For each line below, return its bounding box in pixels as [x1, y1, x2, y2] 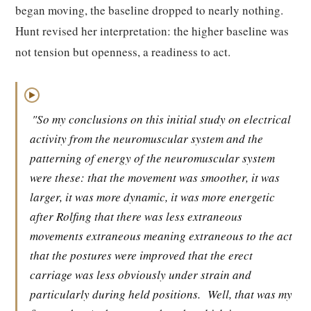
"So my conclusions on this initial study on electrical [32, 111, 291, 127]
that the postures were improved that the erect [30, 247, 253, 263]
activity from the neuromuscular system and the [30, 131, 263, 146]
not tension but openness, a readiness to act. [15, 44, 230, 60]
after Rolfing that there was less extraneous [30, 208, 242, 224]
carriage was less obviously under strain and [30, 267, 251, 283]
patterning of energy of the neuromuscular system [30, 150, 275, 166]
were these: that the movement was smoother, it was [30, 169, 280, 185]
